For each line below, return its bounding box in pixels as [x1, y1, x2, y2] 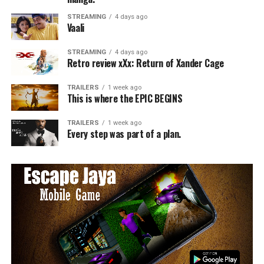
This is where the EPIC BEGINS [67, 91, 183, 105]
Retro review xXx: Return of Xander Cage [67, 56, 225, 70]
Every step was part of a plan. [67, 127, 181, 141]
